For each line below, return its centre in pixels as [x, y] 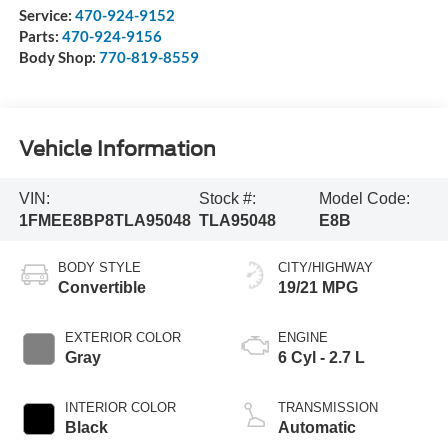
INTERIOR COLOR [120, 408]
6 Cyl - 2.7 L [321, 358]
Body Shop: [58, 57]
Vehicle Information [117, 148]
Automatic [317, 428]
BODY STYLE [99, 268]
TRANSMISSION [328, 408]
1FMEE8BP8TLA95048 [104, 220]
